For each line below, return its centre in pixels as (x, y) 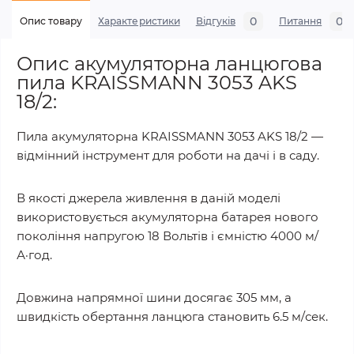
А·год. (34, 255)
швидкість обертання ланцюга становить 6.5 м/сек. (172, 316)
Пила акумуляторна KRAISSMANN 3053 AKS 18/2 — (170, 136)
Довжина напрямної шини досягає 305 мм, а (154, 298)
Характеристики (139, 21)
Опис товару (51, 21)
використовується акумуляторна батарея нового (168, 217)
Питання (300, 21)
